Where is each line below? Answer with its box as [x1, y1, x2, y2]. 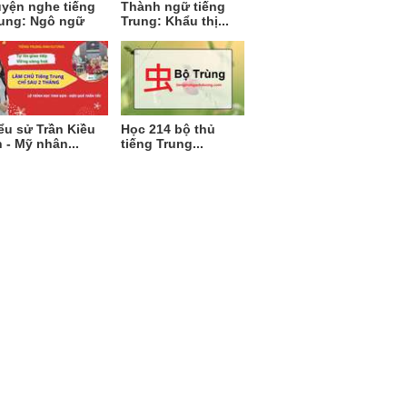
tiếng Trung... [121, 135, 204, 151]
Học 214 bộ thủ [121, 121, 216, 136]
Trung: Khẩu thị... [121, 14, 230, 29]
